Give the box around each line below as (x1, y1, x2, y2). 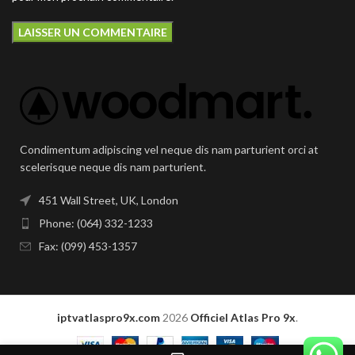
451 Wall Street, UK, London (39, 193, 178, 207)
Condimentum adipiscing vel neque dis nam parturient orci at (20, 142, 319, 156)
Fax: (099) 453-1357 (39, 239, 137, 253)
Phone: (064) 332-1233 (39, 216, 153, 230)
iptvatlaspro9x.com (57, 310, 160, 324)
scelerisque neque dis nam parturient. (20, 159, 206, 174)
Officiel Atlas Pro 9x (190, 310, 296, 324)
